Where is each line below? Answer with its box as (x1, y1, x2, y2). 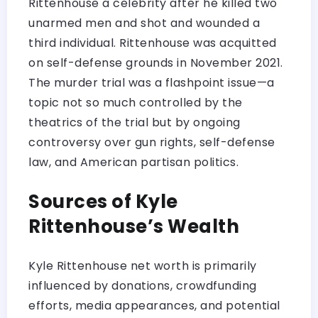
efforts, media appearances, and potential (28, 297, 280, 314)
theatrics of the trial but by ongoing (28, 114, 241, 131)
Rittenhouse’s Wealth (28, 213, 239, 239)
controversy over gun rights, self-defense (28, 133, 275, 150)
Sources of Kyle (28, 188, 178, 214)
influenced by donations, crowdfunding (28, 277, 257, 294)
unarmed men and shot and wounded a (28, 14, 260, 31)
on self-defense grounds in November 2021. (28, 54, 283, 71)
